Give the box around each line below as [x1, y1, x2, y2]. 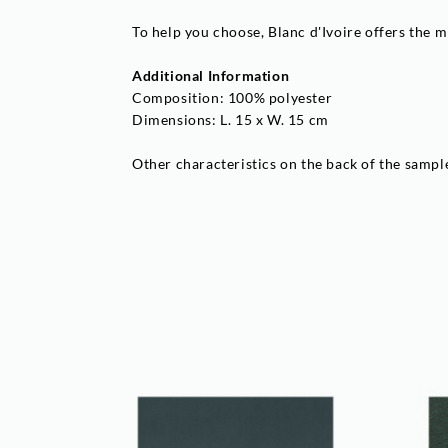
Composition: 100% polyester [132, 88, 333, 106]
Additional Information [132, 66, 290, 84]
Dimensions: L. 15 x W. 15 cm [132, 110, 329, 128]
